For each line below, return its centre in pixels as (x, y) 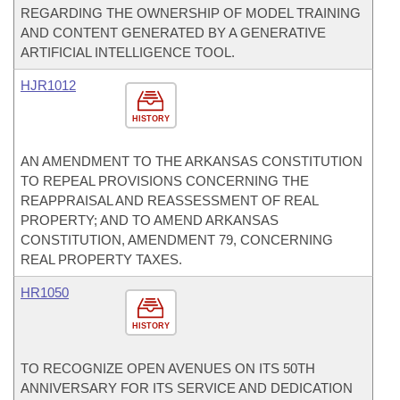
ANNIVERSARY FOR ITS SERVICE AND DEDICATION (187, 388)
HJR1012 (48, 85)
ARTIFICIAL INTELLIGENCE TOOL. (128, 52)
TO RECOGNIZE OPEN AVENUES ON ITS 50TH (168, 368)
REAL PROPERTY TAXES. (101, 259)
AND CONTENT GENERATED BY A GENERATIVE (173, 33)
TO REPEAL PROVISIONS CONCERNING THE (165, 181)
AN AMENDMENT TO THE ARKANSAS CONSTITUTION (192, 161)
